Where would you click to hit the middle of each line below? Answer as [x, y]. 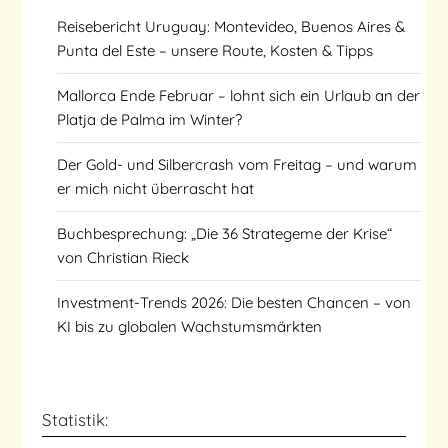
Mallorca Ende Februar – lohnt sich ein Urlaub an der [239, 96]
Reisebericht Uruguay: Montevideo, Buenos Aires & [231, 27]
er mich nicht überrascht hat [156, 189]
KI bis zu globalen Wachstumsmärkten [190, 327]
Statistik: [75, 420]
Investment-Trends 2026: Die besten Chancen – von [234, 303]
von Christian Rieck [123, 258]
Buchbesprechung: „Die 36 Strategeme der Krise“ [225, 234]
